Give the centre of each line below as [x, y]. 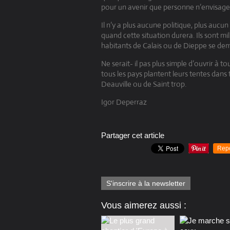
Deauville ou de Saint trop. [144, 84]
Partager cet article [133, 136]
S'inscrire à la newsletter [146, 184]
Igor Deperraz [124, 102]
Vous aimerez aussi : [144, 206]
